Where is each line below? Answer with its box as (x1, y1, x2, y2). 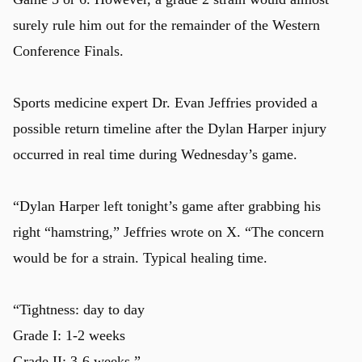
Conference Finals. (13, 42, 124, 59)
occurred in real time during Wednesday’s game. (13, 145, 297, 162)
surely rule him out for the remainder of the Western (13, 16, 320, 33)
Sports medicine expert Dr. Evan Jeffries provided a (13, 94, 318, 111)
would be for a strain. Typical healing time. (13, 249, 267, 266)
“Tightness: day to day (13, 301, 145, 318)
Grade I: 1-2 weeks (13, 326, 125, 343)
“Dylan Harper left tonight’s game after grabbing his (13, 197, 321, 214)
